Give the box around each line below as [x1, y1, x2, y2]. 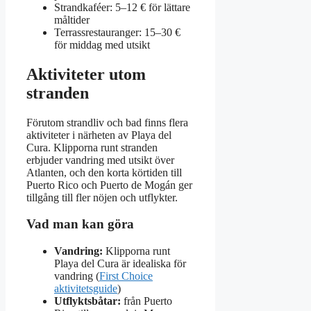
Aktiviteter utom [26, 65, 146, 83]
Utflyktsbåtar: [54, 295, 121, 308]
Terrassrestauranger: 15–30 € [54, 26, 180, 38]
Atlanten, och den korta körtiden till [26, 166, 182, 178]
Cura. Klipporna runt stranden [26, 141, 158, 153]
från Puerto [121, 295, 172, 308]
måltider [54, 13, 90, 26]
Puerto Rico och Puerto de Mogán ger [26, 178, 192, 191]
